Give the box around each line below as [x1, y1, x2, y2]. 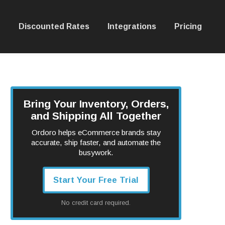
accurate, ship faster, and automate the [31, 138, 161, 147]
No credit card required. [61, 199, 131, 206]
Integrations [107, 22, 156, 31]
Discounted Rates [19, 22, 89, 31]
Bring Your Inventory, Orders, [23, 97, 169, 109]
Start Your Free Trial [53, 175, 139, 185]
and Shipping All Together [31, 109, 161, 122]
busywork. [78, 148, 114, 157]
